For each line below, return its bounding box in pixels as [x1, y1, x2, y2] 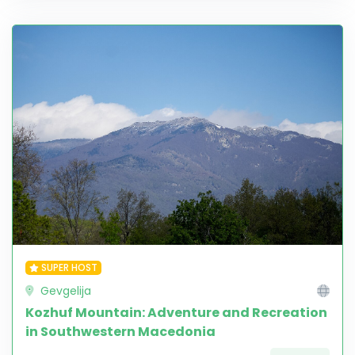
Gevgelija [37, 283, 91, 300]
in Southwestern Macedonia [25, 323, 216, 342]
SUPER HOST [40, 261, 97, 275]
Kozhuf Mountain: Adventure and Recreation [25, 303, 327, 323]
